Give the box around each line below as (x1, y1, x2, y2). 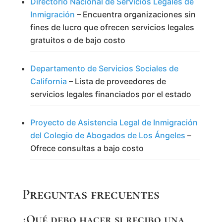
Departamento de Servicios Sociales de (30, 63, 178, 73)
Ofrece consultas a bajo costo (30, 143, 144, 153)
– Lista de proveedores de (66, 76, 166, 86)
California (30, 76, 67, 86)
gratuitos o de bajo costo (30, 35, 125, 45)
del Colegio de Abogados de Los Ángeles (30, 130, 185, 140)
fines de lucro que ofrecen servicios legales (30, 22, 194, 32)
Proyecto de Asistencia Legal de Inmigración (30, 117, 198, 127)
